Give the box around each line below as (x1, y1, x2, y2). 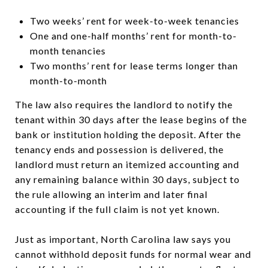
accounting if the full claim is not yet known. (15, 203, 220, 215)
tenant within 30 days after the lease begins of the (15, 113, 247, 125)
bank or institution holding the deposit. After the (15, 128, 241, 140)
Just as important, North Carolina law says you (15, 233, 231, 245)
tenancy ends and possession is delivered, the (15, 143, 224, 155)
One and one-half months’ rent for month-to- (29, 29, 237, 41)
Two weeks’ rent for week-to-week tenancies (29, 14, 239, 26)
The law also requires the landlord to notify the (15, 98, 233, 110)
